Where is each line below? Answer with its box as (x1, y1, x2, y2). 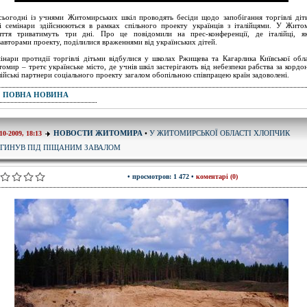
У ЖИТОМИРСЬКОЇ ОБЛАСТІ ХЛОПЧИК (149, 127, 290, 138)
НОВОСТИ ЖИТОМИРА (53, 129, 143, 137)
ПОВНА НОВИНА (3, 90, 69, 99)
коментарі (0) (196, 173, 238, 180)
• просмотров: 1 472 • (127, 173, 196, 180)
